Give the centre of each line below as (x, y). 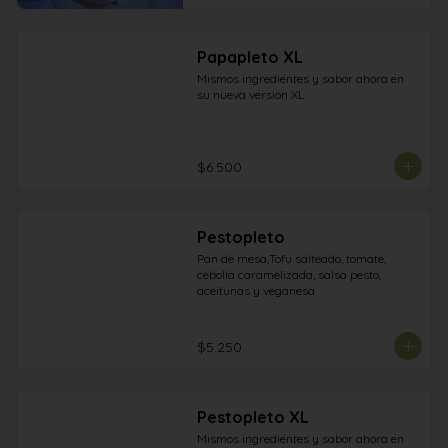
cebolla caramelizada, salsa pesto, (288, 274)
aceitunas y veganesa (255, 290)
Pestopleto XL (252, 417)
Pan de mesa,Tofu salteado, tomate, (291, 258)
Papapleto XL (249, 57)
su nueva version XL (250, 94)
